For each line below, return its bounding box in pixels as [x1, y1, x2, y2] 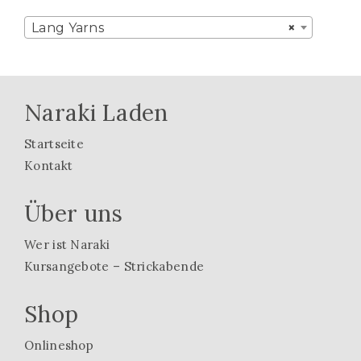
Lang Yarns [31, 20, 104, 36]
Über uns [24, 199, 123, 229]
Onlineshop [24, 338, 93, 354]
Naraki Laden [24, 98, 168, 128]
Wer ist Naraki [24, 237, 110, 253]
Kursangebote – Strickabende [24, 259, 205, 275]
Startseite [24, 136, 84, 152]
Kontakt [24, 158, 73, 174]
